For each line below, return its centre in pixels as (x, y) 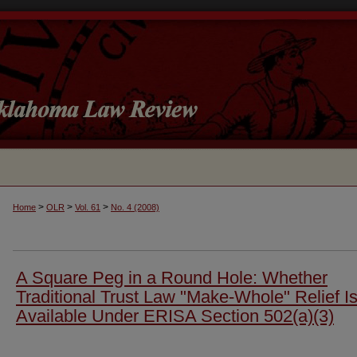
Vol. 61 (88, 207)
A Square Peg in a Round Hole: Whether (172, 278)
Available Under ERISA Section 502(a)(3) (175, 316)
